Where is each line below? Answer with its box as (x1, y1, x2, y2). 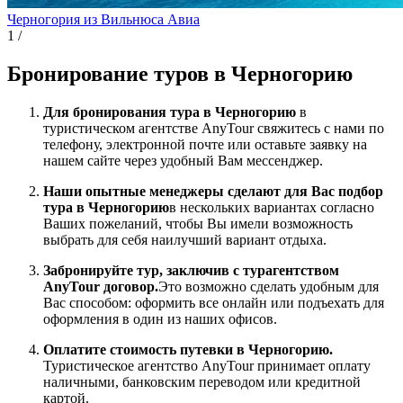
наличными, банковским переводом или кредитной (43, 373, 361, 390)
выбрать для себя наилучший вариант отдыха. (43, 231, 327, 247)
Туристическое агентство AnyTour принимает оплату (43, 357, 371, 373)
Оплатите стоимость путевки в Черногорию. (43, 341, 333, 357)
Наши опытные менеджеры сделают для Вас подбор (43, 183, 383, 199)
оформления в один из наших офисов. (43, 310, 277, 327)
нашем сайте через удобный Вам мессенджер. (43, 152, 323, 168)
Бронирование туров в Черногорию (7, 61, 353, 85)
